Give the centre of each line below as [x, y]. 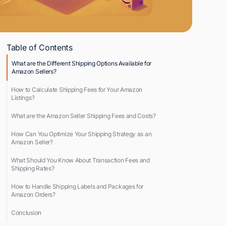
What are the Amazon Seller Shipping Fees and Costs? [83, 116]
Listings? [23, 97]
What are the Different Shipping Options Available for [81, 63]
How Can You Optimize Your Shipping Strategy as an [81, 134]
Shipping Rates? [33, 168]
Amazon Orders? [33, 194]
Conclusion [26, 212]
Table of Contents [39, 47]
